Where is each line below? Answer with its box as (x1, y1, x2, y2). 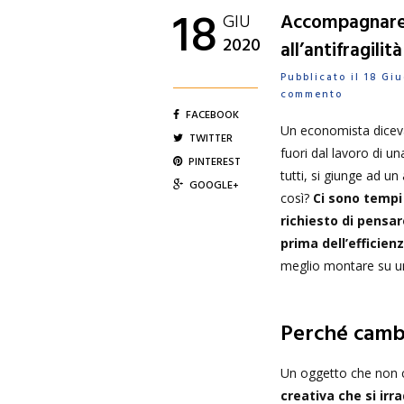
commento (280, 87, 343, 103)
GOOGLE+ (189, 177, 239, 195)
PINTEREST (188, 153, 241, 171)
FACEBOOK (186, 106, 239, 124)
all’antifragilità (280, 36, 402, 66)
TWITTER (189, 130, 233, 148)
